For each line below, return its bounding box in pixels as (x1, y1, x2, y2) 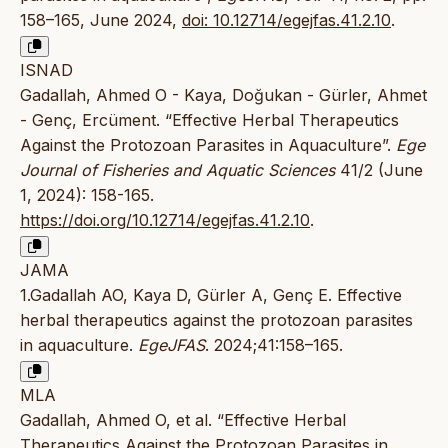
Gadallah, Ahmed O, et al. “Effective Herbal (20, 409, 346, 430)
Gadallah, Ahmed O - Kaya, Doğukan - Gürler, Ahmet (20, 84, 427, 105)
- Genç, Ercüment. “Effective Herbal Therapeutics (20, 109, 399, 130)
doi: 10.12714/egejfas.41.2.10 (182, 9, 391, 30)
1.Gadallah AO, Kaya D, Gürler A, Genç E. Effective (20, 284, 402, 305)
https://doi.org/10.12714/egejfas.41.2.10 (20, 209, 310, 230)
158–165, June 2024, (20, 9, 182, 30)
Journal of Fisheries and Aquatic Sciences (20, 159, 335, 180)
